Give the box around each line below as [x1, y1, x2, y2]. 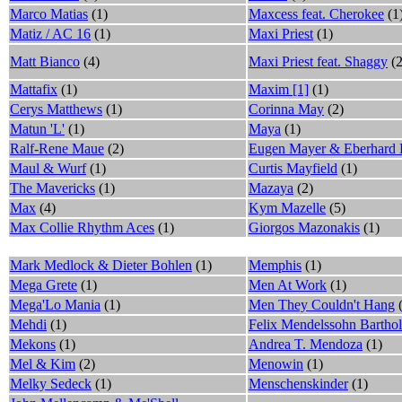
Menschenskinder [249, 375, 348, 391]
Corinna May [249, 100, 324, 117]
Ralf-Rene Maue [10, 140, 104, 156]
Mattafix [10, 81, 57, 97]
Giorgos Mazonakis [249, 219, 360, 235]
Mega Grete [10, 276, 77, 293]
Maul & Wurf [10, 160, 86, 176]
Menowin [249, 355, 303, 371]
